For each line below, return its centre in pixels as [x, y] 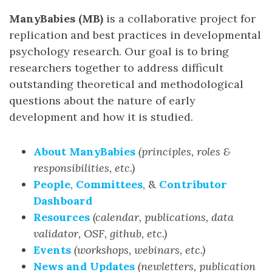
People [52, 184]
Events [52, 250]
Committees [109, 184]
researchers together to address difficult [116, 68]
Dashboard [63, 201]
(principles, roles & [185, 151]
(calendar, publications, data [163, 217]
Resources [62, 217]
